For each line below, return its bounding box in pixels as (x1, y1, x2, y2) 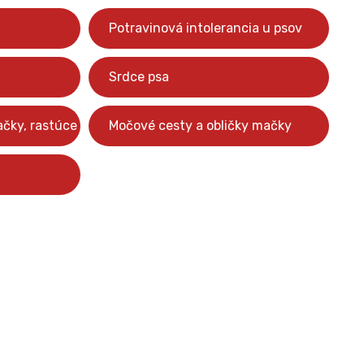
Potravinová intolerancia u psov (109, 20, 302, 36)
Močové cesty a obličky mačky (109, 118, 292, 133)
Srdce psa (109, 69, 169, 84)
